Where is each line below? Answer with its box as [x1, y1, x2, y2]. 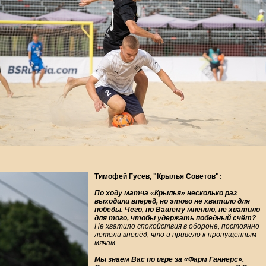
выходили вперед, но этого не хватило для [94, 197, 250, 206]
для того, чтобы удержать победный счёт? [94, 214, 256, 223]
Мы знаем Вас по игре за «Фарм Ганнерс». [94, 255, 244, 264]
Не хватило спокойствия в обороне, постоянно [94, 222, 259, 231]
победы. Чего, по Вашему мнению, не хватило [94, 205, 260, 214]
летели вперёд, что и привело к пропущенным [94, 230, 256, 239]
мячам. [94, 239, 117, 248]
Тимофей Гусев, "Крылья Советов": [94, 172, 221, 181]
